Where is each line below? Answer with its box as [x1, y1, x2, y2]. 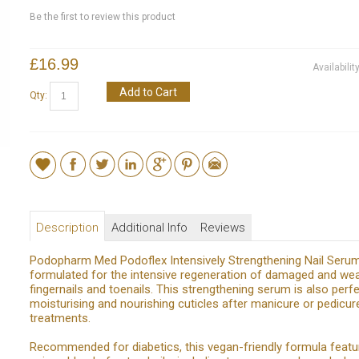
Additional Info [111, 220, 188, 235]
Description [35, 220, 99, 235]
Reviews [200, 220, 245, 235]
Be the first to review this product [29, 10, 175, 22]
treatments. [29, 310, 91, 325]
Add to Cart [119, 85, 177, 99]
